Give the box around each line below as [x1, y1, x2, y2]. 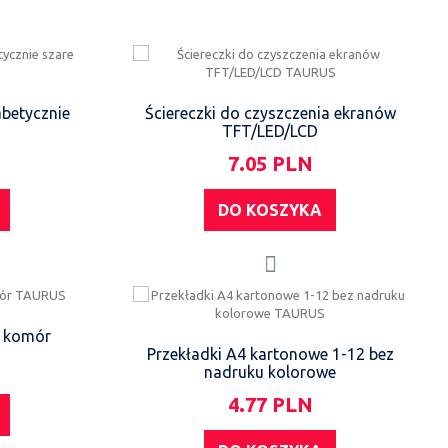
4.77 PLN [227, 393, 313, 416]
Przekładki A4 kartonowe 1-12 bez [146, 345, 394, 363]
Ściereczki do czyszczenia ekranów [144, 104, 396, 122]
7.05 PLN [227, 152, 313, 175]
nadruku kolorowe [204, 363, 337, 381]
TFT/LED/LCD [222, 122, 319, 140]
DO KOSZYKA [218, 201, 323, 219]
